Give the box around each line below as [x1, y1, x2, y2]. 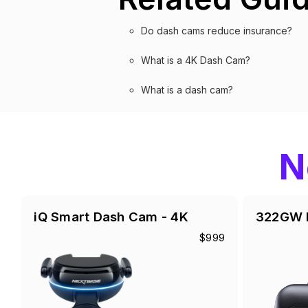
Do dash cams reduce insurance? [140, 25, 292, 37]
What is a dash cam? [140, 84, 233, 96]
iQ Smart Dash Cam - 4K [34, 208, 188, 225]
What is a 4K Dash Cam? [140, 54, 250, 67]
